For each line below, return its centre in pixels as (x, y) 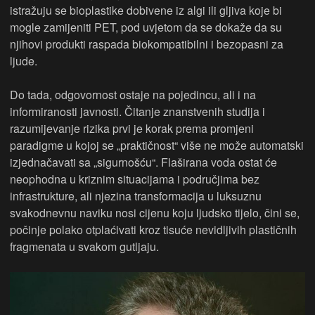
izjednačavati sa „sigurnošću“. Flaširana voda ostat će (143, 162)
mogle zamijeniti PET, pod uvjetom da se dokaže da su (146, 27)
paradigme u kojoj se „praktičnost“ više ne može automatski (157, 145)
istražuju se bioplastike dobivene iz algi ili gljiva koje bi (146, 10)
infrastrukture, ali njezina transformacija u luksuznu (136, 196)
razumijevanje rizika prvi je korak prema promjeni (132, 128)
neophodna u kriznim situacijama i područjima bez (135, 179)
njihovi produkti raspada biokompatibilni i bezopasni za (147, 44)
